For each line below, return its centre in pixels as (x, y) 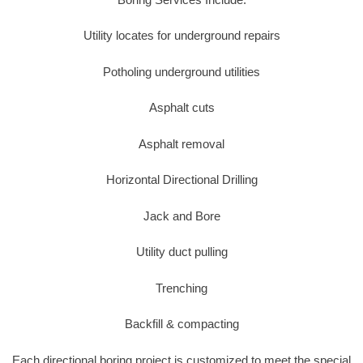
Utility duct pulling (181, 252)
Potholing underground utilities (181, 71)
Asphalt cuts (181, 108)
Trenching (181, 288)
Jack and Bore (181, 216)
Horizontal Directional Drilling (181, 180)
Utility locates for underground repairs (181, 36)
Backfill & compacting (181, 324)
